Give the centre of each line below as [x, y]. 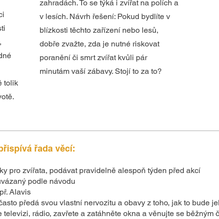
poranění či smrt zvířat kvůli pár [93, 57]
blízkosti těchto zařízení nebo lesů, [99, 30]
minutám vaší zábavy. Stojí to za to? [101, 71]
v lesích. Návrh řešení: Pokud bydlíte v [105, 16]
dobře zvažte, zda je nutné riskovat [99, 44]
